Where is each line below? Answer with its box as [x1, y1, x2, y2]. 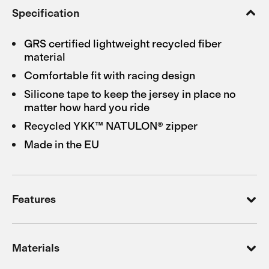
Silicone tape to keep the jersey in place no [24, 88, 236, 101]
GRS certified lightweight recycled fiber [24, 37, 222, 50]
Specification [12, 6, 79, 20]
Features [12, 192, 56, 206]
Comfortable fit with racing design [24, 69, 195, 82]
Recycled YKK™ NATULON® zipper [24, 119, 198, 133]
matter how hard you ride [24, 101, 150, 114]
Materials [12, 241, 59, 255]
